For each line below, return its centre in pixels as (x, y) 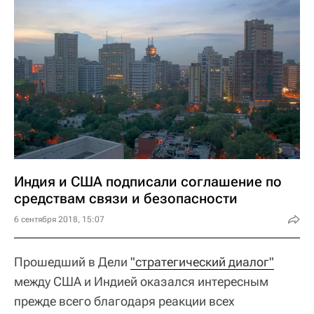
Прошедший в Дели (72, 261)
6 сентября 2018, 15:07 (59, 219)
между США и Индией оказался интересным (141, 281)
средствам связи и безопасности (126, 198)
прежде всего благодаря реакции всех (124, 301)
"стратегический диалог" (202, 261)
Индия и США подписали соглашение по (148, 181)
